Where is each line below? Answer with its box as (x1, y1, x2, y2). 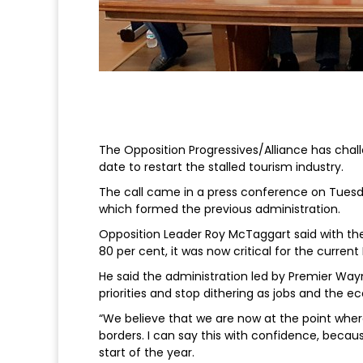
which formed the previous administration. (99, 201, 340, 218)
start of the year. (99, 344, 194, 361)
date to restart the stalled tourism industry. (99, 159, 344, 176)
